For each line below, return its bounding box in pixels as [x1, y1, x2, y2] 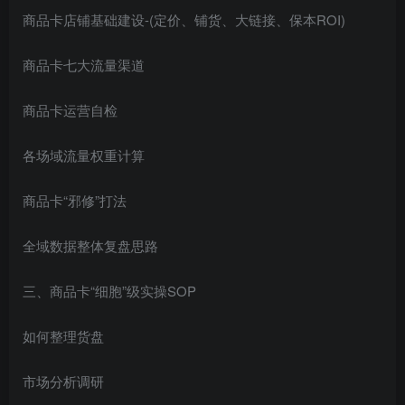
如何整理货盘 [23, 325, 104, 345]
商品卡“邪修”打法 [23, 190, 127, 210]
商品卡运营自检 [23, 99, 118, 119]
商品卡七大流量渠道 [23, 54, 145, 74]
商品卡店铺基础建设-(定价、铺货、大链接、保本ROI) [23, 9, 345, 29]
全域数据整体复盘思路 [23, 235, 158, 255]
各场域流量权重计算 [23, 145, 145, 165]
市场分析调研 [23, 371, 104, 391]
